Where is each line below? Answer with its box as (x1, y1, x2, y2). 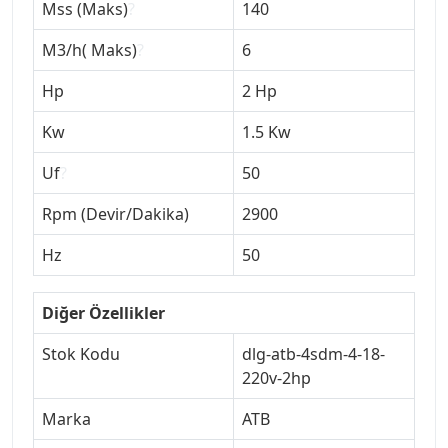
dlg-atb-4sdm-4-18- (242, 342, 385, 365)
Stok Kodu (42, 342, 120, 365)
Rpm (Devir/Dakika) (42, 202, 189, 225)
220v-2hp (242, 366, 311, 389)
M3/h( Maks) (42, 38, 137, 61)
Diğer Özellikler (42, 301, 165, 324)
